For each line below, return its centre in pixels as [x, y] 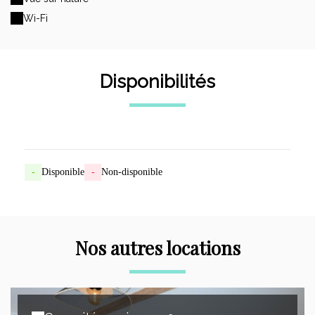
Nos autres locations [157, 248]
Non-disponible [132, 172]
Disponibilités [157, 82]
